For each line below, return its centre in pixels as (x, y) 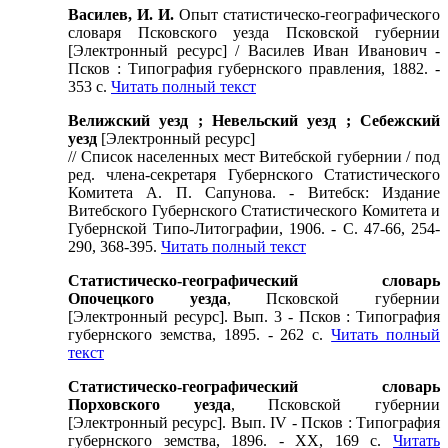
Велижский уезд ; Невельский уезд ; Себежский (254, 121)
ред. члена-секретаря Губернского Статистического (254, 175)
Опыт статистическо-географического (309, 15)
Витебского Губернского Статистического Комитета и (254, 211)
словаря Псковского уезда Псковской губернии (254, 33)
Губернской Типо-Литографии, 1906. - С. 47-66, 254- (254, 229)
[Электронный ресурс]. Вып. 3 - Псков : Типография (254, 317)
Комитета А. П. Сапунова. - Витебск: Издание (254, 193)
